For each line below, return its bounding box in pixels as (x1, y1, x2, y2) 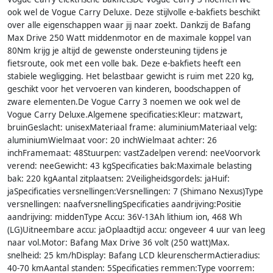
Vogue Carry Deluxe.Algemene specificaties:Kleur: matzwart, (7, 108, 243, 120)
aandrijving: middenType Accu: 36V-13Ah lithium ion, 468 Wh (7, 211, 242, 222)
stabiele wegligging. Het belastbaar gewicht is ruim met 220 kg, (7, 70, 254, 82)
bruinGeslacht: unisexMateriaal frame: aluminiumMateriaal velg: (7, 121, 257, 133)
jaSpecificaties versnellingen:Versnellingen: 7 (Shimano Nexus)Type (7, 185, 263, 197)
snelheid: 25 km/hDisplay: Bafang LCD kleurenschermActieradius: (7, 249, 260, 261)
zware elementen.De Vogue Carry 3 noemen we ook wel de (7, 96, 241, 107)
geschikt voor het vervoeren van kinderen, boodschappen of (7, 83, 241, 94)
